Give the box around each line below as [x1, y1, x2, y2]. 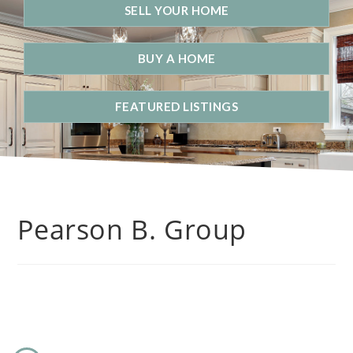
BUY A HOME [137, 50, 216, 65]
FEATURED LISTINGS [114, 98, 239, 113]
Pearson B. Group [17, 210, 247, 247]
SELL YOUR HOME [124, 2, 229, 17]
